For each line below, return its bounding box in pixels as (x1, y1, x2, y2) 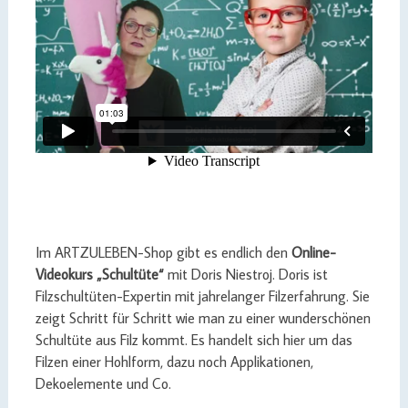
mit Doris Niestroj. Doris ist (163, 265, 328, 283)
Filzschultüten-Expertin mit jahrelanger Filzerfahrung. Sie (35, 287, 370, 305)
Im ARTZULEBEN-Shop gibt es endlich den (35, 243, 291, 261)
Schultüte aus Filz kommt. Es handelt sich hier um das (35, 331, 352, 349)
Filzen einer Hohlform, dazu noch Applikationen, (35, 352, 313, 371)
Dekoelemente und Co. (35, 374, 171, 393)
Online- (291, 243, 336, 261)
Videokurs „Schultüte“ (35, 265, 164, 283)
